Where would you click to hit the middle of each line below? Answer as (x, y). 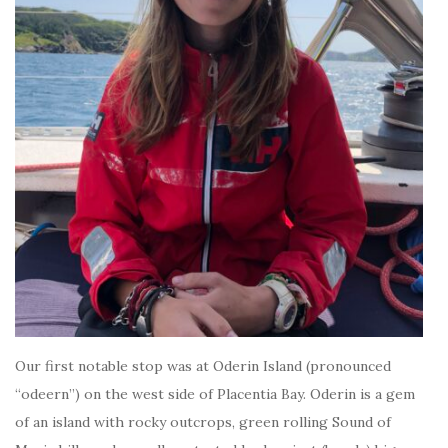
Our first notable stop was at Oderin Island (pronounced (203, 366)
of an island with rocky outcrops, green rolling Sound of (203, 422)
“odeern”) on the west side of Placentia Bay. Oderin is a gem (215, 394)
